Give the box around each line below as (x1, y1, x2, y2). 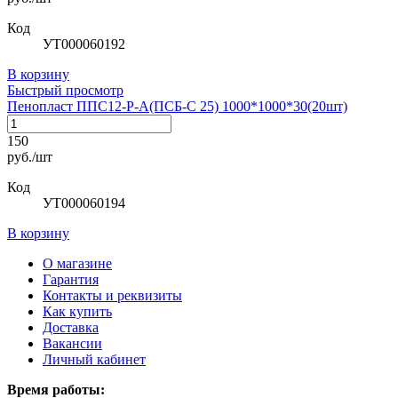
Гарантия (43, 271, 99, 287)
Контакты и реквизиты (43, 287, 182, 303)
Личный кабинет (43, 351, 146, 367)
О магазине (43, 255, 112, 271)
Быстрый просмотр (7, 82, 123, 98)
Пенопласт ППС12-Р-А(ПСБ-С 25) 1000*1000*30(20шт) (7, 98, 347, 114)
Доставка (43, 319, 99, 335)
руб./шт (7, 148, 52, 164)
